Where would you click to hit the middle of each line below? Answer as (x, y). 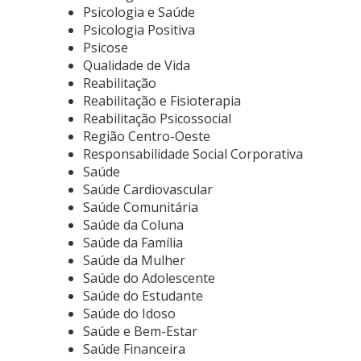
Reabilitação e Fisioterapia (162, 101)
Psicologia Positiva (139, 30)
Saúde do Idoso (129, 313)
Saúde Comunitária (141, 207)
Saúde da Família (133, 243)
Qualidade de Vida (137, 65)
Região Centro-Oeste (147, 136)
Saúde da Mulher (134, 260)
